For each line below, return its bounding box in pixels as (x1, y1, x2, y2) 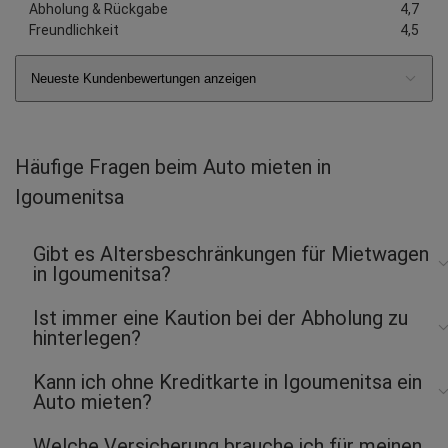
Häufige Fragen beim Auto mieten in (15, 154, 331, 179)
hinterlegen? (33, 325, 141, 350)
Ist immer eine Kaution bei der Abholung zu (33, 305, 408, 330)
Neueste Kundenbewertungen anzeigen (31, 70, 256, 86)
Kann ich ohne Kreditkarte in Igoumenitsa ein (33, 369, 422, 394)
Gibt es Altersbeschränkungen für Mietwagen (33, 241, 429, 266)
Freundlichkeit (29, 21, 119, 38)
